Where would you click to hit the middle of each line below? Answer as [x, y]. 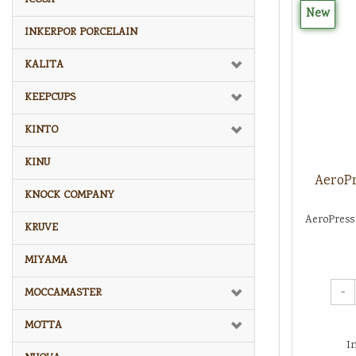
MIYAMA [46, 260]
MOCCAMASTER [63, 293]
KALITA [44, 65]
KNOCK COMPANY [70, 195]
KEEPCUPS [50, 97]
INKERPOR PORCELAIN [81, 32]
